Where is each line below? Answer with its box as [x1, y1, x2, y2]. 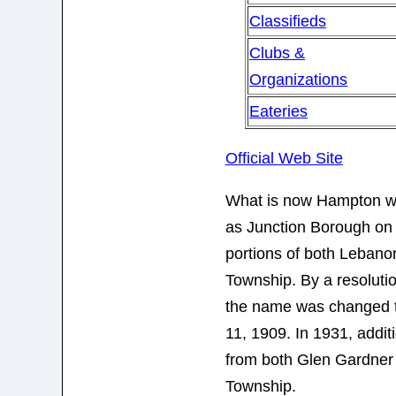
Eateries [249, 103, 308, 121]
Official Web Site [225, 149, 343, 168]
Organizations [249, 71, 348, 89]
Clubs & [249, 44, 306, 63]
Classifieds [249, 12, 327, 31]
